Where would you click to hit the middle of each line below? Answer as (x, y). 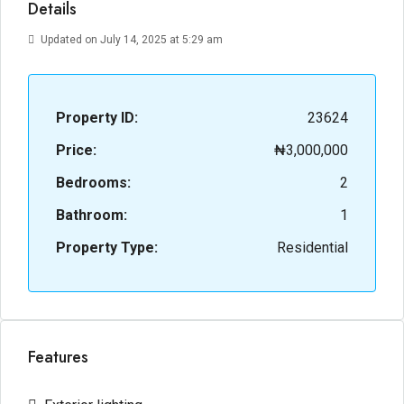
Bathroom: (92, 215)
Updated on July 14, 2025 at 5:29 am (130, 40)
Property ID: (97, 118)
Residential (312, 248)
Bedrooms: (93, 183)
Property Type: (107, 248)
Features (58, 357)
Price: (76, 150)
